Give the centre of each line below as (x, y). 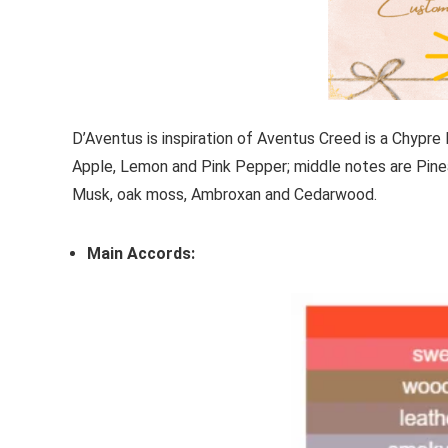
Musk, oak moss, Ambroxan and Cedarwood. (224, 194)
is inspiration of (202, 138)
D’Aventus (109, 138)
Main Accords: (143, 253)
